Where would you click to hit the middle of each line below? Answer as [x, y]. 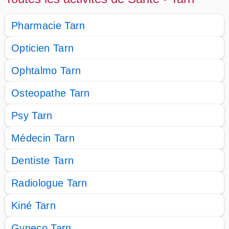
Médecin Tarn [43, 138]
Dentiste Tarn [43, 161]
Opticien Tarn [43, 48]
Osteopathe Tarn [51, 93]
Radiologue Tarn [49, 183]
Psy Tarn [32, 116]
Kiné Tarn [33, 205]
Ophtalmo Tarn [46, 71]
